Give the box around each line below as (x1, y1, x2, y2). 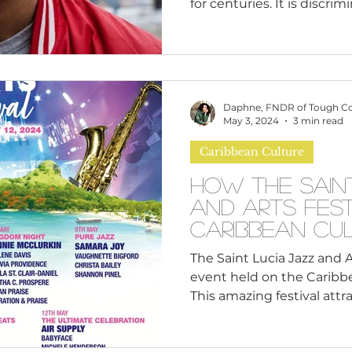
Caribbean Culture (200, 145, 304, 159)
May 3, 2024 (223, 115, 279, 127)
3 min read (293, 115, 343, 127)
